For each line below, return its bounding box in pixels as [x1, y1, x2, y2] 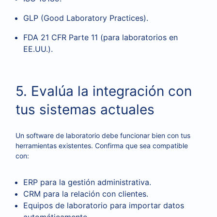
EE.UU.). [23, 44, 53, 54]
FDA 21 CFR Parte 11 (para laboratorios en [23, 32, 178, 42]
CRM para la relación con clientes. [23, 189, 148, 199]
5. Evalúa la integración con [15, 83, 192, 99]
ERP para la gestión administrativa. [23, 177, 151, 187]
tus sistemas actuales [15, 101, 155, 118]
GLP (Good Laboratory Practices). [23, 13, 148, 23]
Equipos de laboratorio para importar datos [23, 201, 184, 210]
